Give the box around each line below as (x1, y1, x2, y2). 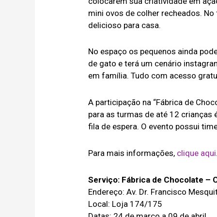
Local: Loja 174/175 (88, 199, 163, 209)
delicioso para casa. (88, 20, 161, 30)
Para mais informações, (88, 148, 177, 158)
